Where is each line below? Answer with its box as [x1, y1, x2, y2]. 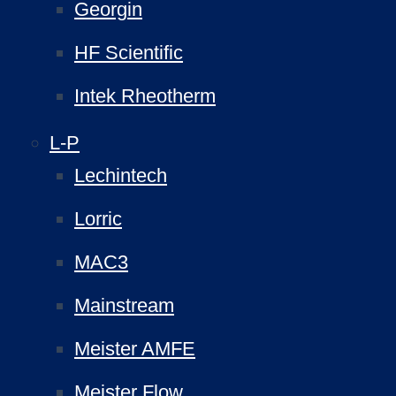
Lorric [74, 208, 122, 230]
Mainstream [74, 294, 174, 316]
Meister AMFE [74, 338, 195, 360]
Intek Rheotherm [74, 85, 216, 107]
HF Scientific [74, 42, 183, 64]
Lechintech [74, 164, 167, 187]
